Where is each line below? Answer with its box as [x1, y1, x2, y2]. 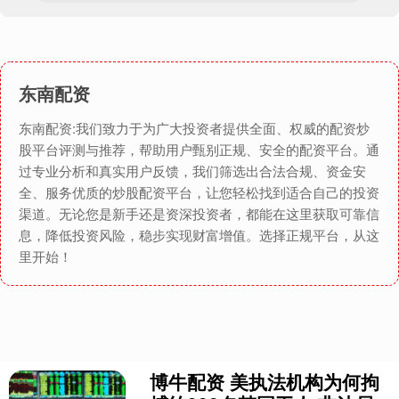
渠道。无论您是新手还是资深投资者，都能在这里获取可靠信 [19, 204, 379, 224]
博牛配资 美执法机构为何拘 [150, 368, 380, 395]
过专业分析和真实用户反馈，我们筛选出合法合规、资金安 [19, 161, 366, 181]
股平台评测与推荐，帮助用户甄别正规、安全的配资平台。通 [19, 140, 379, 159]
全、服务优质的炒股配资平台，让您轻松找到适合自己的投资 [19, 183, 379, 202]
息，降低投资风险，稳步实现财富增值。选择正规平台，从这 [19, 225, 379, 245]
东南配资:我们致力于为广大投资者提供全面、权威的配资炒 [19, 118, 370, 138]
